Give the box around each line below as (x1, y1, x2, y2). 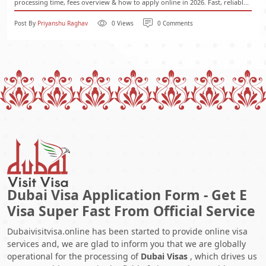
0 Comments (157, 18, 193, 27)
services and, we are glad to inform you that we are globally (7, 238, 246, 249)
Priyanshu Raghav (37, 18, 88, 27)
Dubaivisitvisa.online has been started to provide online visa (7, 226, 248, 237)
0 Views (112, 18, 134, 27)
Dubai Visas (141, 251, 188, 262)
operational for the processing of (7, 251, 141, 262)
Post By (14, 18, 37, 27)
